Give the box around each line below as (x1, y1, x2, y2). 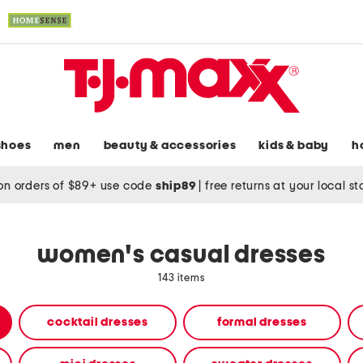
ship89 (155, 179, 199, 192)
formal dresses (216, 316, 307, 329)
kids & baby (258, 139, 330, 152)
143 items (158, 273, 205, 284)
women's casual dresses (37, 243, 326, 268)
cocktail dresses (47, 316, 148, 329)
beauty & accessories (103, 139, 237, 152)
